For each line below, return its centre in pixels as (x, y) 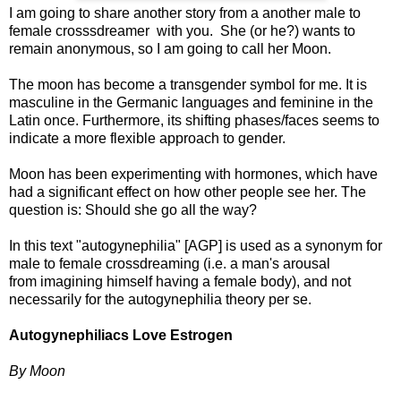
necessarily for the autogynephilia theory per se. (160, 299)
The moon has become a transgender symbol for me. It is (188, 84)
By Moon (37, 371)
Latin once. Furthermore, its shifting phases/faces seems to (194, 120)
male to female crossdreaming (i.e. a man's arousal (170, 263)
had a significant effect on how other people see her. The (188, 192)
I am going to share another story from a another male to (185, 13)
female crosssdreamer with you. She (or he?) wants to (182, 30)
